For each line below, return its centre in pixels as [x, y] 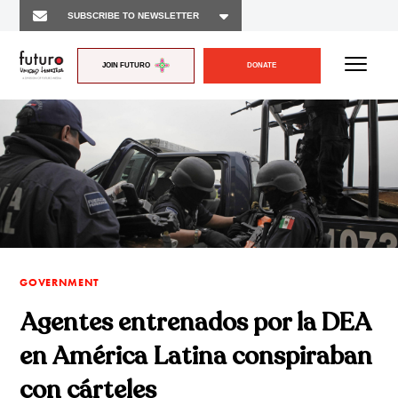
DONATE [262, 65]
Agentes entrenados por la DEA [195, 323]
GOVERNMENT [60, 283]
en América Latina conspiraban [196, 357]
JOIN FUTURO [127, 65]
